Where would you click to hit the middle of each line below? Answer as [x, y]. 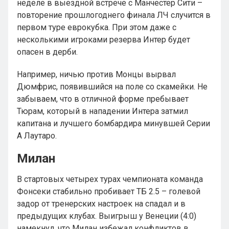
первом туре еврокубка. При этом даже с [97, 27]
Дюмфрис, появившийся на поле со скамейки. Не [112, 87]
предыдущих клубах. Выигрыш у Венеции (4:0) [107, 216]
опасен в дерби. [47, 52]
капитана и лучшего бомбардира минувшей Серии [113, 123]
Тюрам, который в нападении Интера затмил [102, 111]
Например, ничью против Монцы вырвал [96, 74]
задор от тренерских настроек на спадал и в [101, 204]
